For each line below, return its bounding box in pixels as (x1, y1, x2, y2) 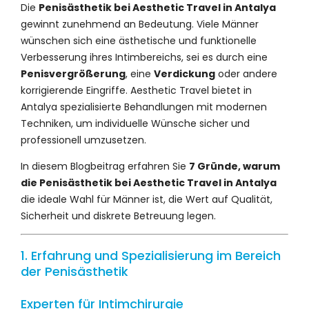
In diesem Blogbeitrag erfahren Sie (21, 159, 189, 173)
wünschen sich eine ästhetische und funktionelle (21, 33, 257, 48)
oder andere (215, 66, 277, 81)
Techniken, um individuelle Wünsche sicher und (21, 116, 250, 130)
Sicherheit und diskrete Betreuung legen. (21, 208, 216, 223)
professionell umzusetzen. (21, 132, 146, 147)
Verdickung (154, 66, 215, 81)
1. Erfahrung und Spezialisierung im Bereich (21, 246, 281, 264)
